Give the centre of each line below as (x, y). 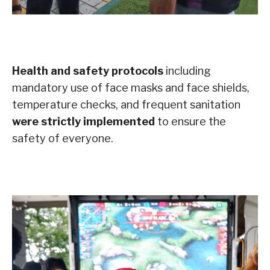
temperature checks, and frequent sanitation (126, 105)
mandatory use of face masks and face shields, (131, 88)
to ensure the (190, 122)
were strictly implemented (83, 122)
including (187, 71)
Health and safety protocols (88, 71)
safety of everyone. (63, 139)
